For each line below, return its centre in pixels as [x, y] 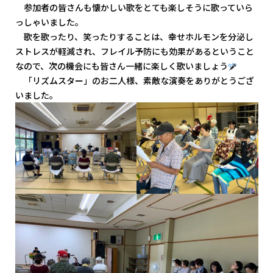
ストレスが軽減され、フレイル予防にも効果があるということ [134, 51]
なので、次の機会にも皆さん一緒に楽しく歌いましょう [121, 66]
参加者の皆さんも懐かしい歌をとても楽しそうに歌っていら [134, 8]
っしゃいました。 [49, 22]
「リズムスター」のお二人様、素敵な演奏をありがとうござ [134, 81]
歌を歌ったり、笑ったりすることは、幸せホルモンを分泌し [134, 37]
